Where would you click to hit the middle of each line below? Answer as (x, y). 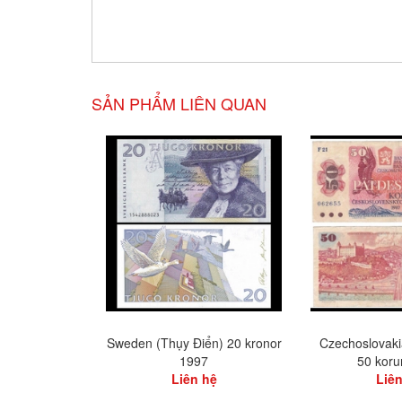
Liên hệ (194, 379)
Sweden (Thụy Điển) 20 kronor (194, 343)
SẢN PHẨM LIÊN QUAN (179, 104)
